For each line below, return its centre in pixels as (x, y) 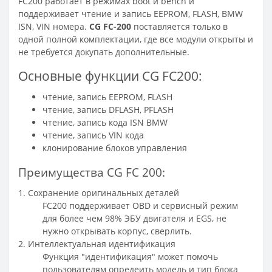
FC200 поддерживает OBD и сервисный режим (140, 205)
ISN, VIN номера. (54, 26)
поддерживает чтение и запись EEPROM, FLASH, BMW (131, 13)
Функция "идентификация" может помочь (130, 256)
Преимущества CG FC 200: (92, 172)
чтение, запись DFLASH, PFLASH (108, 109)
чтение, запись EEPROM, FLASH (107, 97)
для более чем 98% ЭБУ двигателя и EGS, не (134, 218)
